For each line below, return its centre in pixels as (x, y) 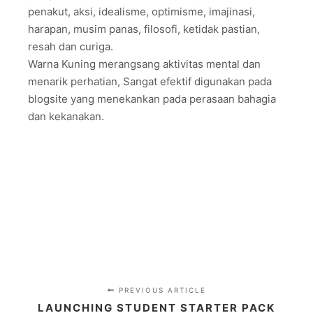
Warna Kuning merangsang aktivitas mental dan (144, 64)
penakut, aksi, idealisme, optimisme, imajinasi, (141, 11)
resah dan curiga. (71, 46)
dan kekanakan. (66, 116)
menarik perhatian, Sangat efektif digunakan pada (150, 81)
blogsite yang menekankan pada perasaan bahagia (152, 99)
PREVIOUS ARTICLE (160, 290)
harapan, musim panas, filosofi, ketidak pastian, (144, 29)
